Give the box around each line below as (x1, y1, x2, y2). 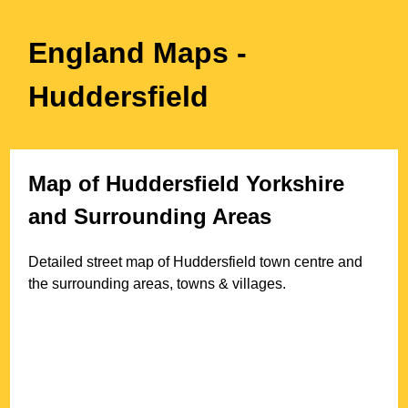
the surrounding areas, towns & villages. (28, 275, 287, 291)
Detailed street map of (28, 253, 174, 270)
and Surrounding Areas (28, 203, 272, 229)
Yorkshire (246, 170, 345, 196)
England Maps (28, 36, 238, 69)
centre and (291, 253, 363, 270)
